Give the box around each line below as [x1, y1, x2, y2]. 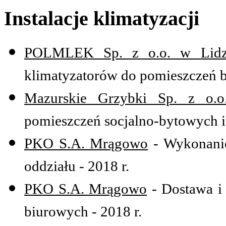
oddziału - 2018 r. [24, 158, 129, 175]
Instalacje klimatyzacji [4, 7, 199, 30]
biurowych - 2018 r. [24, 203, 142, 220]
